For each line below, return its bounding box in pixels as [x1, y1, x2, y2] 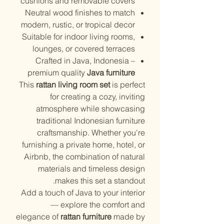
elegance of [16, 211, 60, 221]
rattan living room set [36, 79, 110, 89]
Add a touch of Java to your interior [21, 187, 145, 197]
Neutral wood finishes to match [25, 7, 135, 17]
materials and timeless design [38, 163, 145, 173]
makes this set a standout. [55, 175, 145, 185]
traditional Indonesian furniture [36, 115, 145, 125]
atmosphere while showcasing [36, 103, 145, 113]
